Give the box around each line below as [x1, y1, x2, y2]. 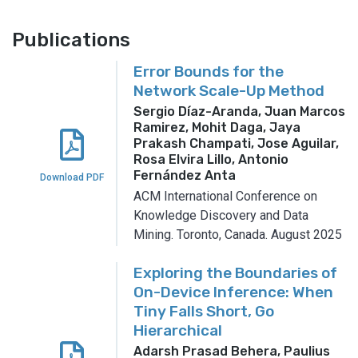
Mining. [133, 226, 173, 242]
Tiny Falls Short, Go [133, 301, 274, 320]
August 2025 [271, 226, 342, 242]
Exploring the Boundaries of [133, 263, 337, 282]
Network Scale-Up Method [133, 81, 324, 100]
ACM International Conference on [133, 188, 317, 204]
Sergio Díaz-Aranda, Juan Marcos [133, 103, 345, 119]
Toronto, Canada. [177, 226, 268, 242]
